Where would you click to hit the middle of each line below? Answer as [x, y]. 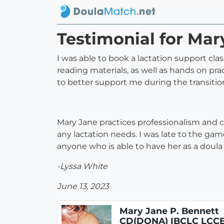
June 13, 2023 [83, 186]
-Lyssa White [82, 166]
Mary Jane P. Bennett [169, 211]
